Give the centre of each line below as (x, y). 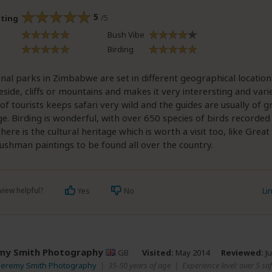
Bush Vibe (126, 35)
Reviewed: (242, 253)
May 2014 (192, 253)
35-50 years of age (139, 265)
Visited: (158, 253)
